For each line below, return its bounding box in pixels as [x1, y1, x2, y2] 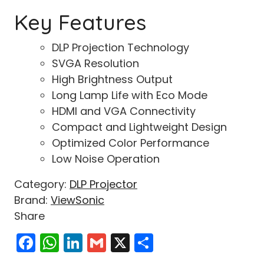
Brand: [14, 193, 51, 208]
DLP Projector [70, 177, 137, 192]
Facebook [35, 229, 125, 256]
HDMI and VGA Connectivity [52, 104, 196, 119]
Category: [14, 177, 70, 192]
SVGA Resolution [52, 56, 139, 71]
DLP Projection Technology [52, 40, 189, 55]
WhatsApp [59, 229, 156, 256]
